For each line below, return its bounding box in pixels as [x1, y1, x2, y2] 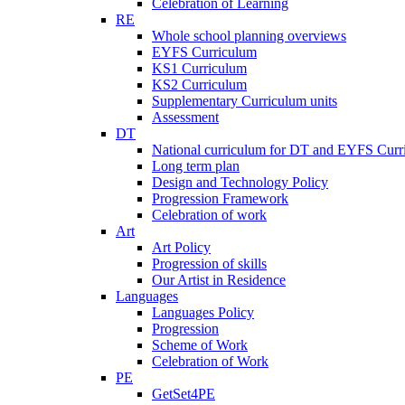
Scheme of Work [152, 336, 248, 353]
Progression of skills [152, 255, 267, 271]
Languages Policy [152, 304, 254, 320]
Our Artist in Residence [152, 271, 286, 287]
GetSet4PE [152, 385, 215, 401]
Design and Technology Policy [152, 174, 328, 190]
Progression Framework [152, 190, 288, 206]
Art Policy [152, 239, 211, 255]
